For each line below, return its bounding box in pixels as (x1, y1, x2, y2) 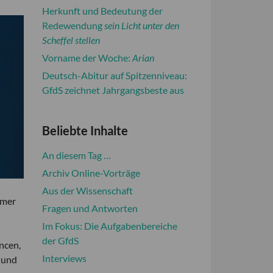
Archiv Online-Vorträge (41, 167, 140, 179)
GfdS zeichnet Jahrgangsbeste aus (41, 84, 184, 96)
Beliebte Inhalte (41, 123, 128, 138)
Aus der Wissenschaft (41, 185, 133, 196)
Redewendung (41, 19, 104, 31)
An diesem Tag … (41, 149, 111, 161)
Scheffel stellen (41, 34, 100, 46)
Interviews (41, 252, 87, 264)
